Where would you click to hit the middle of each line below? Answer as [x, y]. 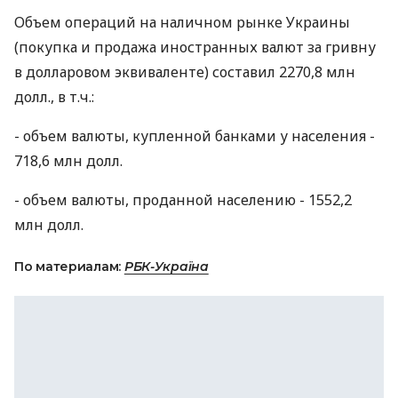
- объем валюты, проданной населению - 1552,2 [183, 200]
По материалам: [69, 267]
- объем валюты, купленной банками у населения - [195, 136]
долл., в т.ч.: [54, 97]
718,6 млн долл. [68, 161]
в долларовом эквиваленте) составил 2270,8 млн [185, 72]
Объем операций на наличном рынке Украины [182, 22]
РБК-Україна [166, 267]
